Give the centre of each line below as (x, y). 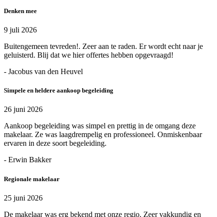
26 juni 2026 (23, 109)
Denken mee (20, 11)
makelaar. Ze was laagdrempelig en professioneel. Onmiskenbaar (103, 135)
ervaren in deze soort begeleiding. (55, 143)
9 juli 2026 (20, 30)
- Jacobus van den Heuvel (43, 71)
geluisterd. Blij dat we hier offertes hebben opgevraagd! (89, 55)
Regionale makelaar (32, 179)
